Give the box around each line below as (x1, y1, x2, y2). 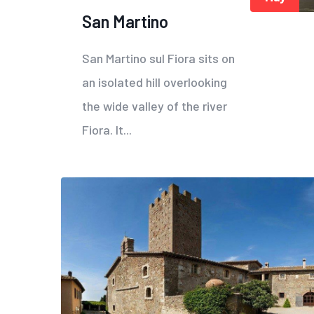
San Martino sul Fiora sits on (82, 50, 235, 67)
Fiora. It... (82, 122, 132, 138)
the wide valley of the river (82, 98, 227, 114)
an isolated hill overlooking (82, 74, 227, 90)
